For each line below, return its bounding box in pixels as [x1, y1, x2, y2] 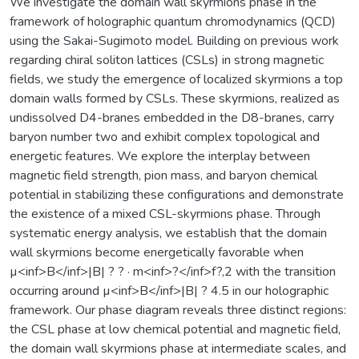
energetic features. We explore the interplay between [10, 147, 310, 165]
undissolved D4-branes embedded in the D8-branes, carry [10, 108, 334, 127]
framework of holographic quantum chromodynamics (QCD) [10, 12, 336, 30]
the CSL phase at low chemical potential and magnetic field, [10, 320, 341, 338]
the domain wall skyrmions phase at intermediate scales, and [10, 339, 346, 357]
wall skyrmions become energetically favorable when [10, 243, 304, 261]
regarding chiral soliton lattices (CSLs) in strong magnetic [10, 50, 324, 69]
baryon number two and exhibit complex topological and [10, 127, 320, 146]
